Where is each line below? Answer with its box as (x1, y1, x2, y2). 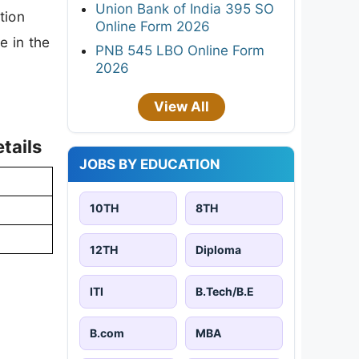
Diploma (196, 242, 241, 256)
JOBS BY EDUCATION (79, 155, 220, 172)
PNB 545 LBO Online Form (95, 42, 264, 58)
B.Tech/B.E (196, 284, 254, 298)
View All (153, 98, 209, 115)
